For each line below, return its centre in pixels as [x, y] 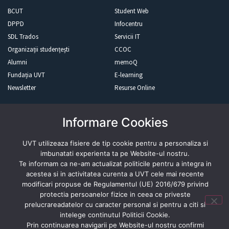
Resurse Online [135, 88]
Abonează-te [110, 178]
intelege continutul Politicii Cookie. [115, 215]
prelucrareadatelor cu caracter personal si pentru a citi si [115, 204]
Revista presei [35, 128]
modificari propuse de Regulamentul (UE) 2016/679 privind [115, 184]
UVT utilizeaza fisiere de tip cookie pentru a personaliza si [115, 143]
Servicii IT [127, 37]
